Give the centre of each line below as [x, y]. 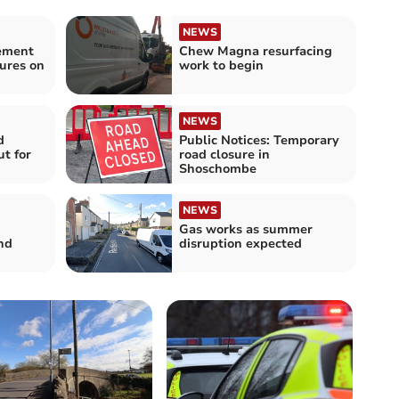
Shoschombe [218, 168]
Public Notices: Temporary [259, 140]
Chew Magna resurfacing [256, 51]
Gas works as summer [246, 229]
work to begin [221, 65]
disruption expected [240, 243]
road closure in [224, 154]
